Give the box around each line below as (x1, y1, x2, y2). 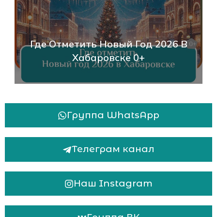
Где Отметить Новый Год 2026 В (30, 38, 187, 50)
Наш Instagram (74, 177, 153, 189)
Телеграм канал (72, 143, 155, 155)
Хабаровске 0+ (72, 51, 145, 63)
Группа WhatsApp (67, 109, 159, 121)
